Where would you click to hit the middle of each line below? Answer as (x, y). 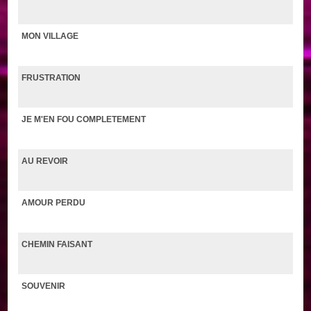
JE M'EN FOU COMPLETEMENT (84, 119)
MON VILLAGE (50, 36)
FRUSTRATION (51, 77)
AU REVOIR (45, 161)
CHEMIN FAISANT (57, 244)
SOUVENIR (44, 286)
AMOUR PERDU (54, 202)
